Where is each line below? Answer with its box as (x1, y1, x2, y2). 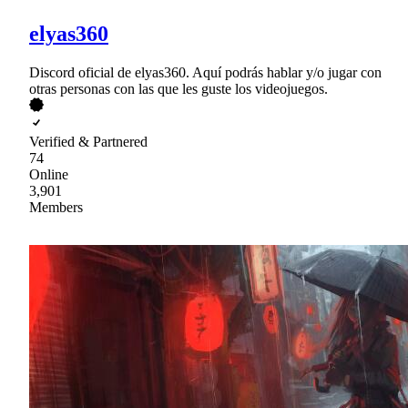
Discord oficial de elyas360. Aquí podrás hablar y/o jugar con (29, 64, 382, 80)
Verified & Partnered (29, 133, 148, 149)
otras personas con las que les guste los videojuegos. (29, 80, 328, 97)
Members (29, 199, 83, 215)
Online (29, 166, 68, 182)
